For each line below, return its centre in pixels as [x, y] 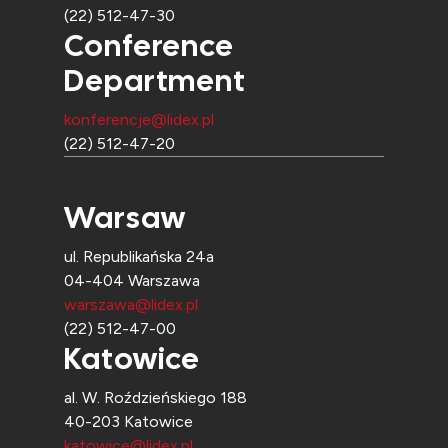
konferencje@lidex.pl [139, 119]
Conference [149, 45]
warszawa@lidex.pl [131, 304]
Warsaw [125, 217]
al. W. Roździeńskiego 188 [155, 397]
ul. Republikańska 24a [139, 256]
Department [155, 80]
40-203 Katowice [128, 421]
